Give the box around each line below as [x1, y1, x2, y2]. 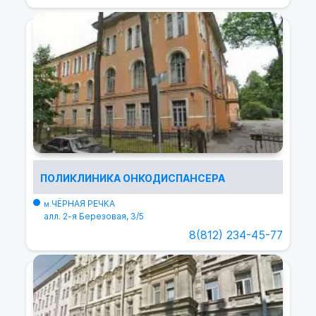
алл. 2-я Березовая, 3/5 [44, 211, 144, 221]
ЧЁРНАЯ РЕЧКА [51, 198, 115, 209]
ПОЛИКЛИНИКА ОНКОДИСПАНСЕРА [40, 172, 225, 185]
